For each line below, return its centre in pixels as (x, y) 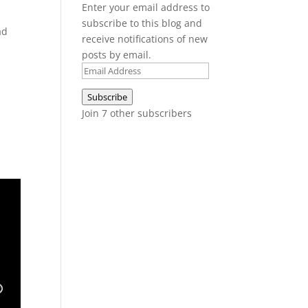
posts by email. (117, 55)
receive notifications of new (145, 39)
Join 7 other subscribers (137, 113)
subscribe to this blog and (142, 23)
